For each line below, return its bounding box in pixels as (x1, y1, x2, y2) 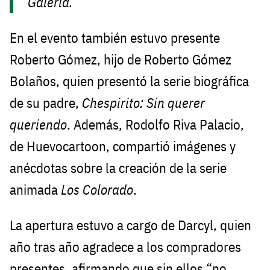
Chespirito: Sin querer (82, 93, 205, 111)
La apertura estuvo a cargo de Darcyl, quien (10, 216, 251, 234)
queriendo (10, 115, 67, 133)
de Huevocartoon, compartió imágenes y (10, 137, 236, 155)
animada (10, 180, 61, 198)
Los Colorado (61, 180, 133, 198)
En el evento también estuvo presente (10, 28, 220, 46)
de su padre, (10, 93, 82, 111)
